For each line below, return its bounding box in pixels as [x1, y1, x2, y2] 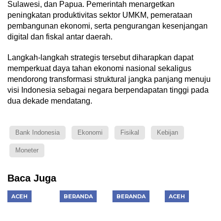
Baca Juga [7, 172, 56, 184]
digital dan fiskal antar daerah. [7, 32, 112, 41]
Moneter [15, 146, 38, 154]
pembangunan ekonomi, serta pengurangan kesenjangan [7, 21, 208, 30]
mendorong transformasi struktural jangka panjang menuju [7, 74, 211, 83]
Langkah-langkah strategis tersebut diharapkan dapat [7, 53, 193, 62]
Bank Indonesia [15, 128, 60, 136]
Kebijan [157, 128, 178, 136]
